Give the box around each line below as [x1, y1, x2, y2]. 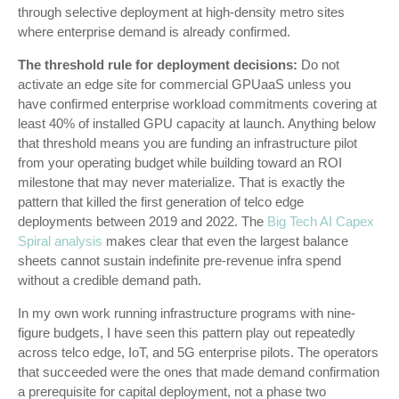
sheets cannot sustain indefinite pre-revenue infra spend [18, 253, 341, 268]
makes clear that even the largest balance [102, 233, 348, 248]
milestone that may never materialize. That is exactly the [18, 175, 345, 190]
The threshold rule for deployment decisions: [18, 57, 297, 72]
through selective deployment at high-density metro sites [18, 4, 345, 20]
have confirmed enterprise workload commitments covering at [18, 96, 377, 111]
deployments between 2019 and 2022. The [18, 214, 267, 229]
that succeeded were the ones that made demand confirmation [18, 364, 379, 379]
